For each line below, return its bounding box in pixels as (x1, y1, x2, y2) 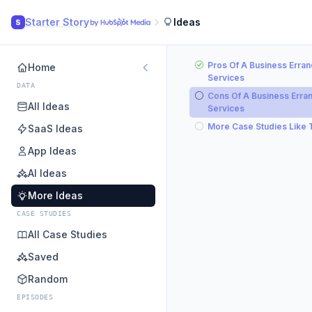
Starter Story (25, 16, 89, 28)
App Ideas (28, 145, 77, 157)
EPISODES (17, 293, 53, 301)
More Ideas (28, 189, 83, 201)
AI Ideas (28, 167, 67, 179)
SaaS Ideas (28, 123, 83, 134)
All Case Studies (28, 228, 107, 240)
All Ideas (28, 100, 70, 112)
